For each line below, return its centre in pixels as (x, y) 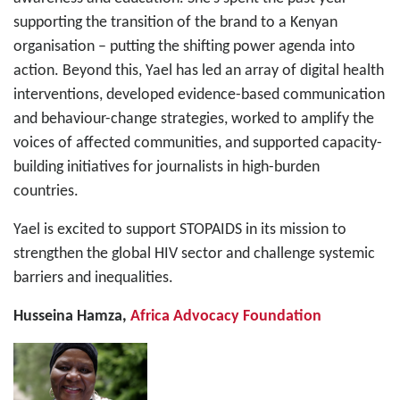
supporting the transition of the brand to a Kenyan (175, 22)
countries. (46, 191)
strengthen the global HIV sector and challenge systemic (194, 254)
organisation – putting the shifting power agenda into (184, 46)
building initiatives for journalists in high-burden (167, 167)
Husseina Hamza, (72, 316)
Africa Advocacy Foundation (226, 316)
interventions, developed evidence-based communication (199, 95)
